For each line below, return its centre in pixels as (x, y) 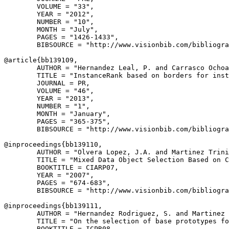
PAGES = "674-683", (57, 183)
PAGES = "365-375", (57, 121)
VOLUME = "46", (49, 91)
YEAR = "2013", (49, 98)
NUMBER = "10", (49, 22)
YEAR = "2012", (49, 14)
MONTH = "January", (57, 114)
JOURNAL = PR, (47, 83)
